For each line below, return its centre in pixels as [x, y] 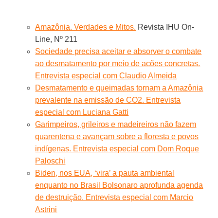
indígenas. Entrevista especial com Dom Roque [117, 148]
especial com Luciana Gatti [82, 112]
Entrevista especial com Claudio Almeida [106, 75]
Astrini [46, 209]
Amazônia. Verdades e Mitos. [86, 27]
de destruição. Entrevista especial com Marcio [114, 197]
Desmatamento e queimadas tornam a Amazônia [119, 88]
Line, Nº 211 [56, 39]
